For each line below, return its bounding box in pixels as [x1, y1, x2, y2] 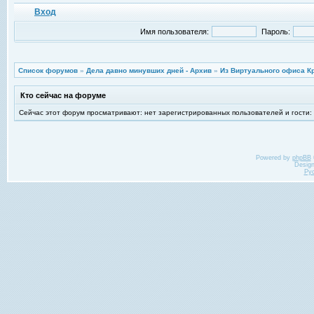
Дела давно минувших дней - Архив [86, 67, 212, 74]
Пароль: [261, 27, 290, 36]
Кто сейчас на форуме [20, 91, 106, 100]
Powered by [255, 154, 292, 161]
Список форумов [18, 67, 78, 74]
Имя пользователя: [139, 27, 209, 36]
